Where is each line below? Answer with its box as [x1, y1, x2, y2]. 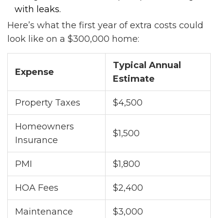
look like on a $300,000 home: [7, 34, 139, 45]
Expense [15, 67, 54, 78]
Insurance [15, 135, 58, 146]
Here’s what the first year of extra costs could [7, 20, 203, 31]
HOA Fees [15, 182, 58, 194]
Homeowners [15, 121, 74, 132]
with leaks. [15, 4, 61, 15]
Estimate [113, 73, 155, 85]
